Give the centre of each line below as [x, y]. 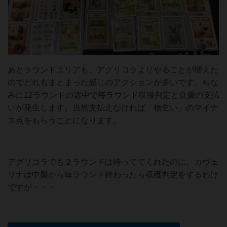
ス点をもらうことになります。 [64, 120]
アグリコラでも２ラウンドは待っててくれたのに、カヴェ [113, 162]
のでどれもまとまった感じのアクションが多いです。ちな [113, 82]
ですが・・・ [32, 187]
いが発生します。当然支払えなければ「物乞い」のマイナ [113, 107]
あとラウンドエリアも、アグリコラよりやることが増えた [113, 69]
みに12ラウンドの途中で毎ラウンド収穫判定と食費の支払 [113, 95]
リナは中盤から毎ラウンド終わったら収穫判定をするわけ [113, 174]
